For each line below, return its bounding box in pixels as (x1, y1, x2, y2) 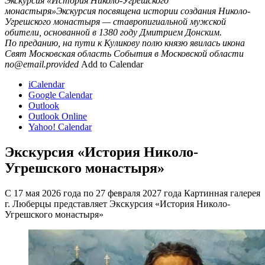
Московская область (29, 48, 111, 59)
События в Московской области (114, 48, 244, 59)
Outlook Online (28, 111, 87, 121)
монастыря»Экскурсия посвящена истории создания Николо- (5, 5, 250, 16)
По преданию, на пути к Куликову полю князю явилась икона (5, 37, 245, 48)
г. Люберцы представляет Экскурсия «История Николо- (5, 198, 230, 209)
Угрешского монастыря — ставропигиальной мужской (5, 16, 226, 27)
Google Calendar (28, 89, 92, 100)
